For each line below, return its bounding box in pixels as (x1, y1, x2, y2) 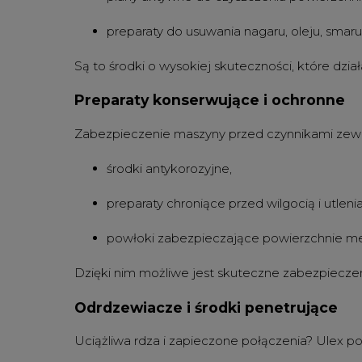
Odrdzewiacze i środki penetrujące (74, 298, 338, 316)
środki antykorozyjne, (107, 160, 232, 176)
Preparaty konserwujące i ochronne (74, 91, 345, 109)
